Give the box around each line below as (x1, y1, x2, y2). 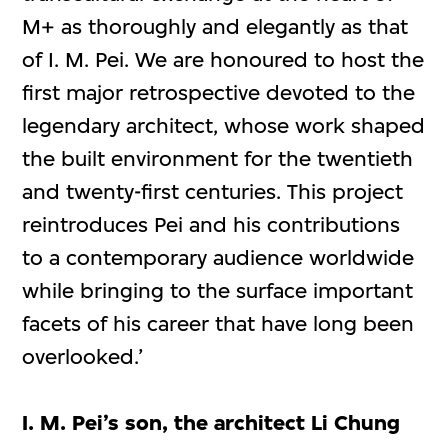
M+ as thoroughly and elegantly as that (22, 14, 409, 40)
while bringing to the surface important (22, 278, 414, 304)
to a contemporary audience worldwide (22, 245, 415, 271)
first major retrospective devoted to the (22, 80, 416, 106)
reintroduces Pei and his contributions (22, 212, 401, 238)
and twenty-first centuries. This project (22, 179, 404, 205)
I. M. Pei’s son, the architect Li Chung (22, 410, 401, 437)
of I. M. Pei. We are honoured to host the (22, 47, 425, 73)
